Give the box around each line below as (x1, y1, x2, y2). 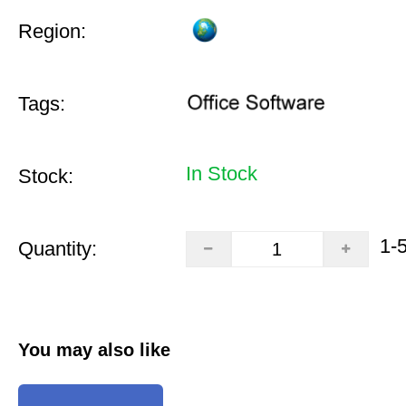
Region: (18, 20, 86, 43)
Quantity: (18, 237, 97, 260)
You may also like (18, 340, 170, 360)
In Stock (185, 162, 257, 185)
